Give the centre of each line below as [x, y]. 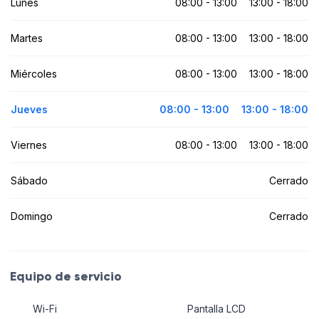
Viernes [29, 145]
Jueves [29, 109]
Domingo [32, 216]
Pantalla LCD [216, 309]
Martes [27, 38]
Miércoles [34, 73]
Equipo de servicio [66, 276]
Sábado [29, 180]
